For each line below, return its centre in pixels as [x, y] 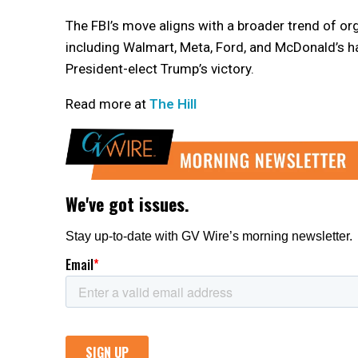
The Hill [173, 103]
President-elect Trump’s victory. [160, 68]
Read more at [107, 103]
